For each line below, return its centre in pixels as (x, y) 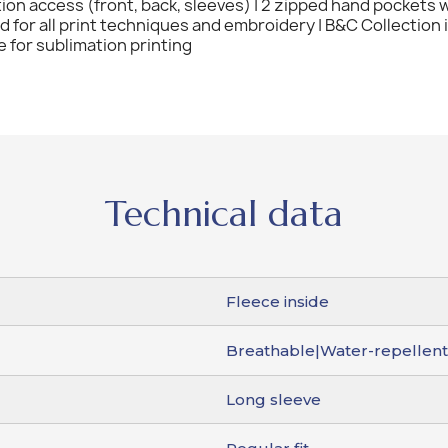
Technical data (223, 213)
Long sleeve (274, 399)
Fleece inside (278, 301)
